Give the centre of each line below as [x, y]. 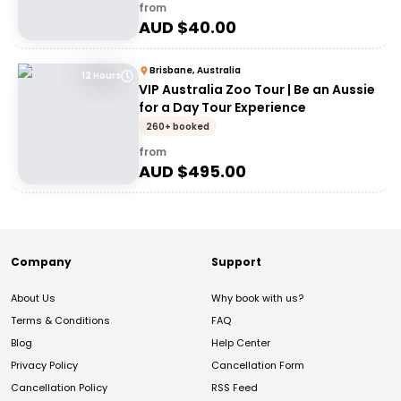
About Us [33, 298]
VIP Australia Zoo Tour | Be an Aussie [257, 90]
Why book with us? [257, 298]
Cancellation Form [258, 365]
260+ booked [178, 127]
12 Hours [101, 76]
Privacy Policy [44, 365]
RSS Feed [235, 388]
